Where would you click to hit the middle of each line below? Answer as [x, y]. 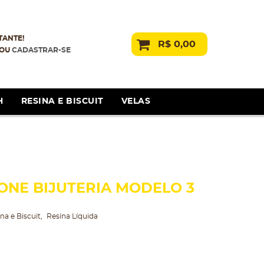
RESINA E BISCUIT [62, 101]
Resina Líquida [72, 216]
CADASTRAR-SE [41, 50]
